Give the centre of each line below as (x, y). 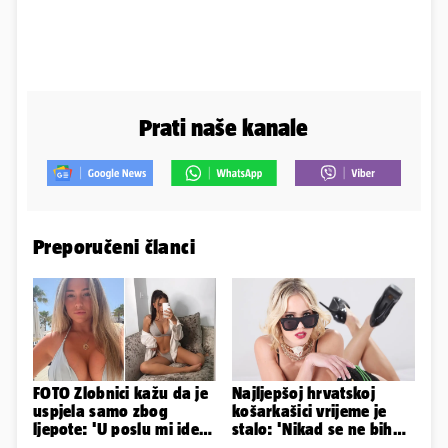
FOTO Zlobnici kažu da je (120, 393)
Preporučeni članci (114, 247)
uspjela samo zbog (100, 411)
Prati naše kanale (224, 128)
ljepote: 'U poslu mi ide (116, 429)
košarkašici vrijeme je (309, 411)
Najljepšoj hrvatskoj (303, 393)
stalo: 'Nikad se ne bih (312, 429)
